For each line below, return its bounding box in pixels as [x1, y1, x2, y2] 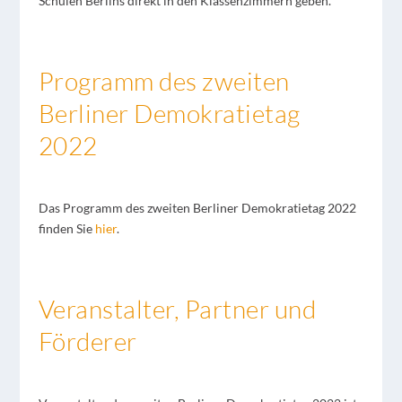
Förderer [38, 326, 137, 357]
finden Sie [38, 221, 95, 237]
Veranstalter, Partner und [38, 293, 317, 325]
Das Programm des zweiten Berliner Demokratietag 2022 [38, 200, 356, 216]
